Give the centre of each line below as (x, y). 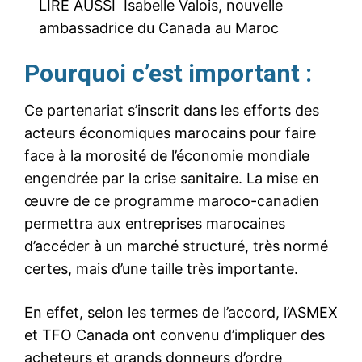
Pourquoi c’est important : (168, 73)
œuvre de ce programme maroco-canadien (172, 200)
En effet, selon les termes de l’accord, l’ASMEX (181, 312)
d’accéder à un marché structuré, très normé (176, 246)
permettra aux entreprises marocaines (155, 223)
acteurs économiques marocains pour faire (170, 133)
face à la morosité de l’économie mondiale (167, 155)
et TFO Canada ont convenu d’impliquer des (175, 335)
